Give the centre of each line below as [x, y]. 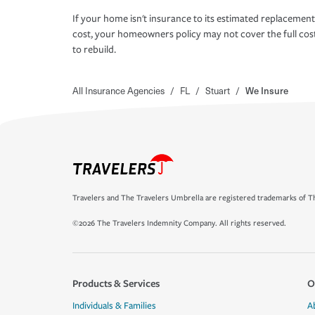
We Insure [267, 91]
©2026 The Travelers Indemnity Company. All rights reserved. [179, 223]
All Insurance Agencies [118, 91]
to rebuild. [94, 50]
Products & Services [116, 283]
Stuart [218, 91]
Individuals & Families [114, 306]
